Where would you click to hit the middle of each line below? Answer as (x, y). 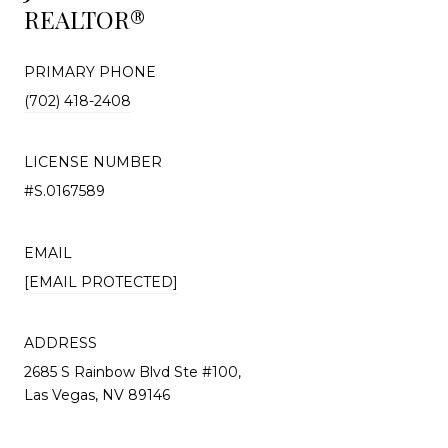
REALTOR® (84, 19)
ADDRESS (60, 343)
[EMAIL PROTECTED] (101, 281)
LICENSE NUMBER (93, 162)
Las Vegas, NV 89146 (97, 395)
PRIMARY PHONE (90, 72)
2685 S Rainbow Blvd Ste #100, (132, 372)
